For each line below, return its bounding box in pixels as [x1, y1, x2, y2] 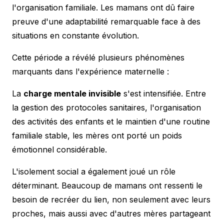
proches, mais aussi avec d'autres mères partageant [12, 208, 210, 218]
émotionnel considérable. [12, 144, 107, 154]
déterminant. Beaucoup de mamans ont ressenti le [12, 180, 202, 190]
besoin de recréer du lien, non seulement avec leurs [12, 194, 210, 204]
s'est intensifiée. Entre [121, 88, 206, 98]
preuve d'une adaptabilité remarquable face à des [12, 16, 200, 26]
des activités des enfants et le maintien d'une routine [12, 116, 210, 126]
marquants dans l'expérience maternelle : [12, 66, 169, 76]
